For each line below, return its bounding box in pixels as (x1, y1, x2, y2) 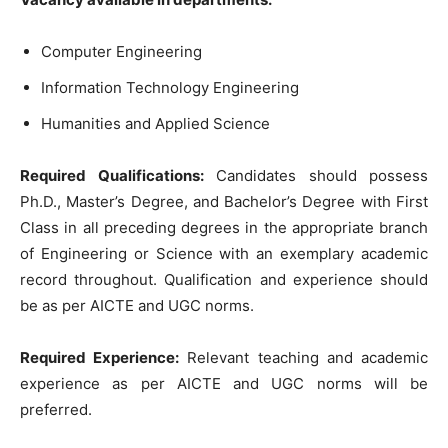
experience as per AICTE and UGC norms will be (20, 374, 428, 393)
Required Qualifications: (20, 166, 204, 185)
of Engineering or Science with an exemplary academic (20, 244, 428, 263)
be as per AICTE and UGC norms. (20, 296, 254, 315)
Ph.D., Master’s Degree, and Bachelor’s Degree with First (20, 192, 428, 211)
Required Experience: (20, 348, 180, 367)
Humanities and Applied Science (41, 114, 270, 133)
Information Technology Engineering (41, 78, 299, 97)
